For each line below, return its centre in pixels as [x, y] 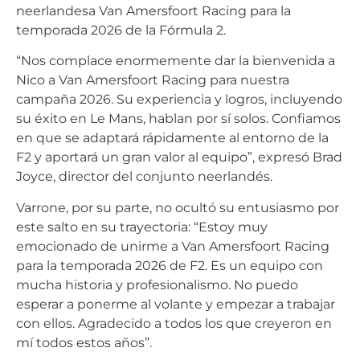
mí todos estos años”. [84, 342]
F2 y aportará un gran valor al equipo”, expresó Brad [179, 157]
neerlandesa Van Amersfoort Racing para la [153, 10]
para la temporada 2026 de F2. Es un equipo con [170, 265]
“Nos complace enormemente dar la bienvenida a [176, 61]
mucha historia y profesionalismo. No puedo [157, 284]
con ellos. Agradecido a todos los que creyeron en [174, 323]
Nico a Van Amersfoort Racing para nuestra [153, 80]
